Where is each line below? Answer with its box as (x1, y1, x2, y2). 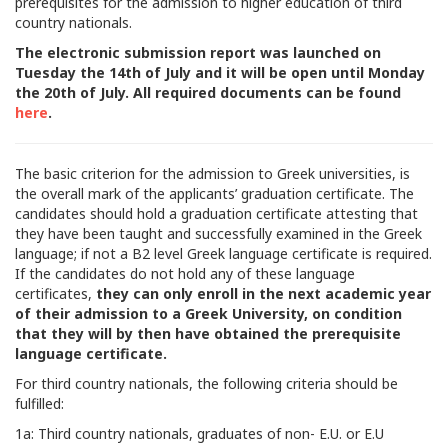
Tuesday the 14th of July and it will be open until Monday (15, 63, 425, 82)
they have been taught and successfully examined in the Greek (15, 224, 422, 243)
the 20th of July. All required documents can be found (15, 83, 401, 102)
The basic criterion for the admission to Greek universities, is (15, 164, 410, 183)
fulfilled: (15, 394, 64, 413)
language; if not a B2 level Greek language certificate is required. (15, 244, 432, 263)
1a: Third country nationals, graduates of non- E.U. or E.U (15, 424, 384, 443)
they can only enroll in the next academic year (92, 284, 431, 303)
